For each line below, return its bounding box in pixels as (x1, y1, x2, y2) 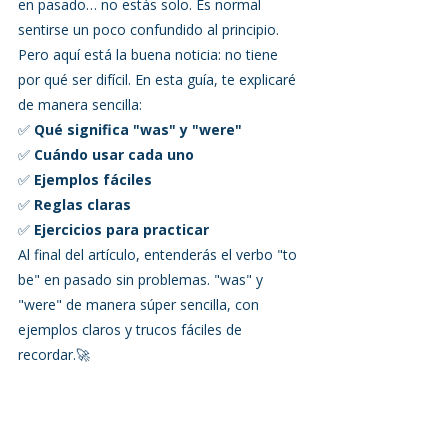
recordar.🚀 (18, 345, 90, 364)
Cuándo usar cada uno (34, 145, 194, 164)
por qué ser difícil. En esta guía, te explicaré (18, 70, 300, 89)
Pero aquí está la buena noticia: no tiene (18, 45, 282, 64)
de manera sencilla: (18, 95, 142, 114)
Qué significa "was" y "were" (34, 120, 242, 139)
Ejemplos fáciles (34, 170, 152, 189)
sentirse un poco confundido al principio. (18, 20, 279, 39)
